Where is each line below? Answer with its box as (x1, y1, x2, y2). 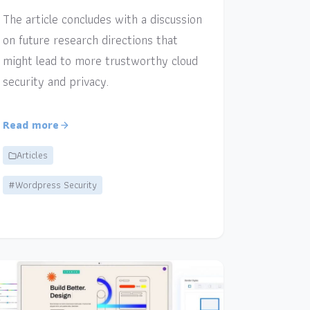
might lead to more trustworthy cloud (2, 51, 198, 71)
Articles (16, 147, 48, 163)
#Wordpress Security (8, 177, 97, 193)
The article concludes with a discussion (2, 9, 202, 30)
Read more (2, 116, 59, 134)
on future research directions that (2, 30, 178, 51)
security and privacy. (2, 71, 109, 92)
